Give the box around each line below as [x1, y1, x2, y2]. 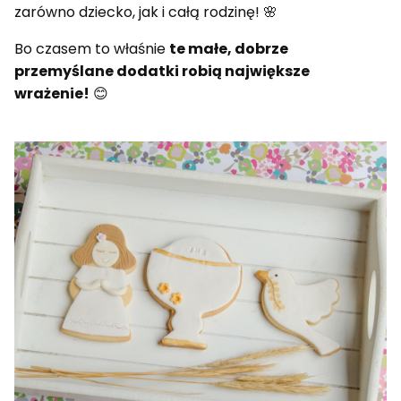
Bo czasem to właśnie [14, 38, 169, 60]
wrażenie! [14, 83, 90, 105]
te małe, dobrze [169, 38, 288, 60]
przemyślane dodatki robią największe [14, 61, 310, 82]
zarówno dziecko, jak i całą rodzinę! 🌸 [14, 2, 277, 23]
